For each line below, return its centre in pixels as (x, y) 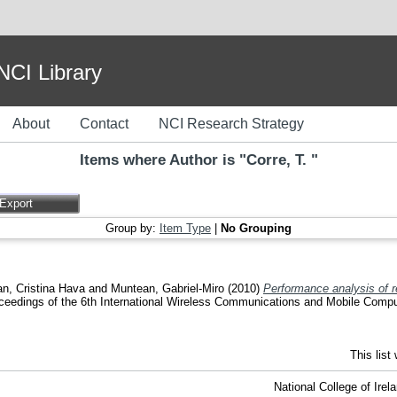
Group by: (132, 228)
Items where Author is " (163, 160)
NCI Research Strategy (231, 124)
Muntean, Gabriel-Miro (167, 288)
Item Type (185, 228)
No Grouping (256, 228)
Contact (104, 124)
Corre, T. (278, 160)
